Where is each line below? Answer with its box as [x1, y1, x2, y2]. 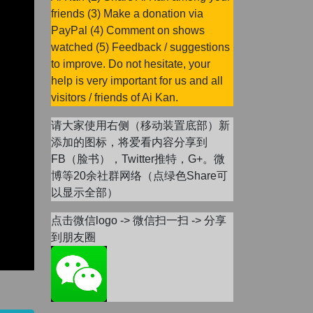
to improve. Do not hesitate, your [51, 58, 210, 70]
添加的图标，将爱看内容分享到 [51, 136, 208, 148]
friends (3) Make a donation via [51, 8, 203, 20]
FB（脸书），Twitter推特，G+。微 [51, 153, 225, 165]
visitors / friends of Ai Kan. [51, 92, 178, 103]
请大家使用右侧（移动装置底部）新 [51, 119, 230, 131]
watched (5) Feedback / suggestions [51, 41, 230, 53]
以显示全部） [51, 187, 118, 198]
